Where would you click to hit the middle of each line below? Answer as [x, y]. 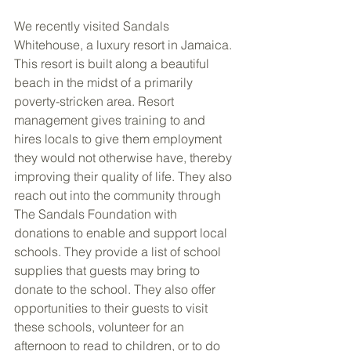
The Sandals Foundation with [97, 213]
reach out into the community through [119, 195]
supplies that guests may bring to [109, 270]
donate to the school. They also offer [116, 289]
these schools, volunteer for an [101, 326]
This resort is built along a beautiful [113, 63]
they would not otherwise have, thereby [125, 157]
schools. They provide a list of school [119, 251]
